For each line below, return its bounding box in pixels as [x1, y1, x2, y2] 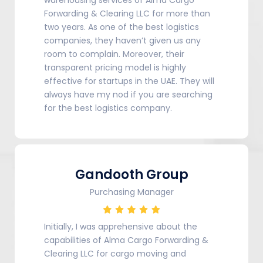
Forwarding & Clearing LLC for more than [44, 7, 210, 19]
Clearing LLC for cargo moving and [44, 247, 186, 259]
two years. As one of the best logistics [44, 21, 199, 33]
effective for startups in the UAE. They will [44, 75, 214, 87]
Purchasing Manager [89, 186, 174, 198]
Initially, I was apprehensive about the [44, 220, 197, 232]
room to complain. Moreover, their [44, 48, 184, 60]
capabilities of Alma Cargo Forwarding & [44, 234, 208, 246]
